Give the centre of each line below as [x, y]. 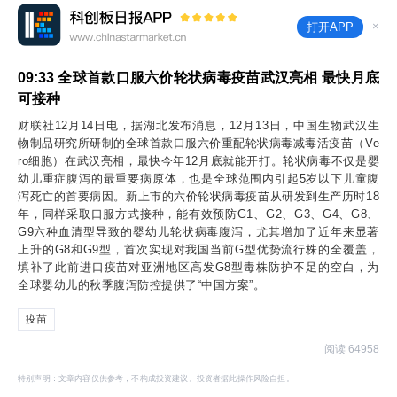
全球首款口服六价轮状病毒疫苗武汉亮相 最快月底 [217, 78]
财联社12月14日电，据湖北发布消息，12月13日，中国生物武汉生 [198, 125]
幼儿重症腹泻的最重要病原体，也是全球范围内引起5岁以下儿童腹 [198, 179]
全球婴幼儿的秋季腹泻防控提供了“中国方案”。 [141, 285]
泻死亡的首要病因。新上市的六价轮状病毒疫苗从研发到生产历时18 [198, 196]
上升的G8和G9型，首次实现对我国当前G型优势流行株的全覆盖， [198, 249]
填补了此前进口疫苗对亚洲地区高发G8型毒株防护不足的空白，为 [198, 267]
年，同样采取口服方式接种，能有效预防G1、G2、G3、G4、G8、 [198, 214]
